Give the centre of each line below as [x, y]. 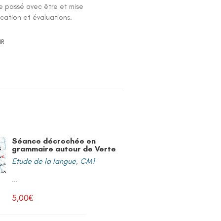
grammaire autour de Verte [64, 149]
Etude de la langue [44, 161]
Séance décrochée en [54, 141]
